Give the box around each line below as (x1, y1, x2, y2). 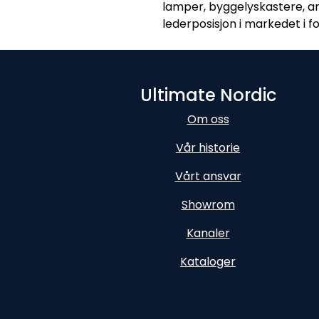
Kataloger (180, 253, 236, 270)
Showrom (181, 197, 235, 213)
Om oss (187, 111, 229, 127)
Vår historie (176, 140, 240, 156)
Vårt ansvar (174, 168, 241, 184)
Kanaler (186, 225, 230, 241)
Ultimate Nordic (140, 83, 276, 107)
